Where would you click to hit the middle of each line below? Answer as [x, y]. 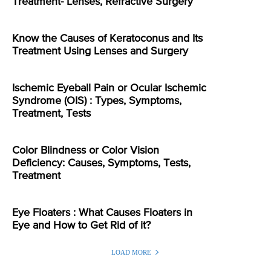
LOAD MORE [131, 253]
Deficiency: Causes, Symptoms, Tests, [101, 164]
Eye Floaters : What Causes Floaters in [102, 213]
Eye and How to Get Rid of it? [81, 226]
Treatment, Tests [51, 114]
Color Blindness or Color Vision [86, 151]
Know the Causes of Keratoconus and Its [107, 39]
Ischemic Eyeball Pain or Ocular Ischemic [109, 89]
